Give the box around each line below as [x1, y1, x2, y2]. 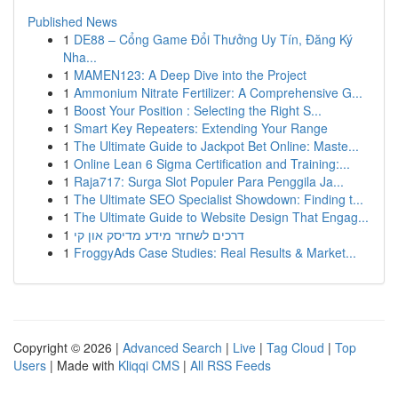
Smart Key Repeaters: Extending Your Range [74, 119, 328, 137]
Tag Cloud [267, 338, 324, 356]
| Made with [46, 356, 118, 374]
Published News [28, 12, 117, 30]
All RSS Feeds [190, 356, 271, 374]
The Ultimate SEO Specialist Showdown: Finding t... [74, 190, 363, 208]
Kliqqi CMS [118, 356, 179, 374]
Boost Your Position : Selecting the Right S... [74, 101, 322, 119]
